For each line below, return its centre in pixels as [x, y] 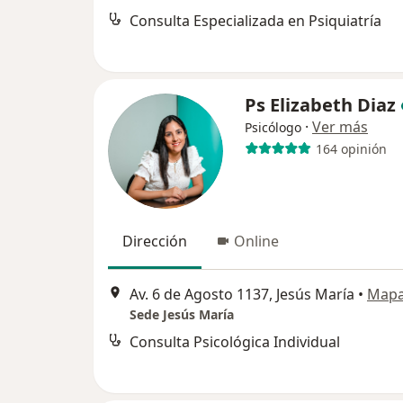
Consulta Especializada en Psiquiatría [255, 21]
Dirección [155, 241]
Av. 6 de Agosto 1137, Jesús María [242, 295]
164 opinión [351, 148]
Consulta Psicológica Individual [235, 342]
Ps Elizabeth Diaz [320, 105]
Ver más [340, 127]
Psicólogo [273, 127]
